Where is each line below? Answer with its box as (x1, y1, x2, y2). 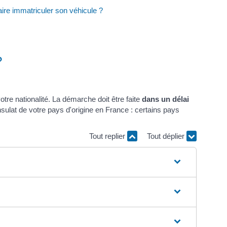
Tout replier (89, 132, 127, 141)
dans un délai (142, 94, 189, 103)
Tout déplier (147, 132, 186, 141)
